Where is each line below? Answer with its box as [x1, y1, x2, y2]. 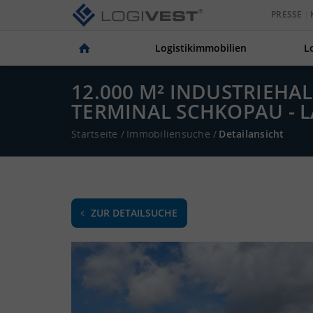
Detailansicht [219, 127, 284, 140]
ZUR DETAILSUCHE [91, 206, 177, 219]
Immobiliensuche [126, 127, 210, 140]
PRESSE [271, 8, 303, 21]
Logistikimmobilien [155, 41, 247, 54]
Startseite [71, 127, 118, 140]
